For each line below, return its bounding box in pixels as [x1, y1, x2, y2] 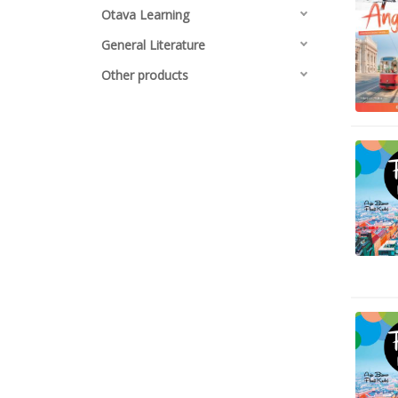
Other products [101, 67, 188, 84]
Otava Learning [101, 6, 189, 23]
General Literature [101, 36, 205, 53]
